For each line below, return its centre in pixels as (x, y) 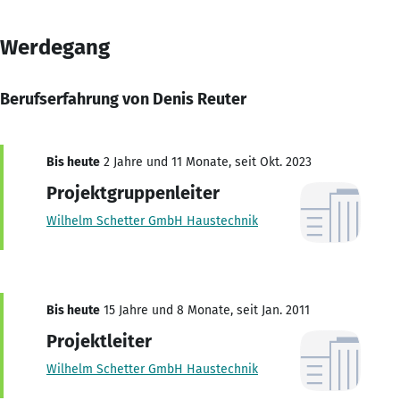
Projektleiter (99, 341)
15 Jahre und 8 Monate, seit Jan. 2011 (205, 310)
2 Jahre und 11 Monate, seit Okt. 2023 (206, 162)
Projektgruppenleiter (133, 192)
